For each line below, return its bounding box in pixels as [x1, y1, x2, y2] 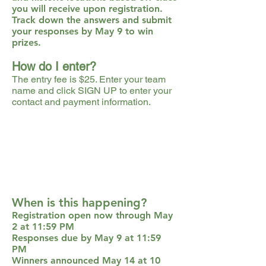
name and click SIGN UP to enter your [12, 85, 172, 96]
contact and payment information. [12, 96, 151, 107]
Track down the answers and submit [12, 14, 172, 26]
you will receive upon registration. [12, 3, 163, 14]
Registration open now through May [12, 210, 173, 221]
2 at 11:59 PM [12, 221, 74, 232]
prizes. [12, 37, 41, 48]
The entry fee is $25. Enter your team [12, 74, 166, 85]
